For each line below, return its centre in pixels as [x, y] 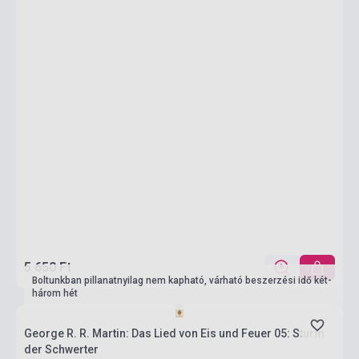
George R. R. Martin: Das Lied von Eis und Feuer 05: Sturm [174, 333]
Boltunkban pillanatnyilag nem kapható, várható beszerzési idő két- [182, 280]
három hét [55, 293]
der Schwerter [61, 349]
